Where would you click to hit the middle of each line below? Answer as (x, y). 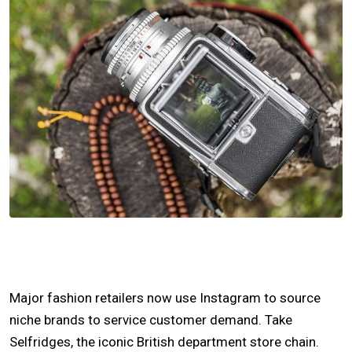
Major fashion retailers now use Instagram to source (165, 298)
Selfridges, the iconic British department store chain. (164, 342)
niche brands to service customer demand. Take (151, 320)
